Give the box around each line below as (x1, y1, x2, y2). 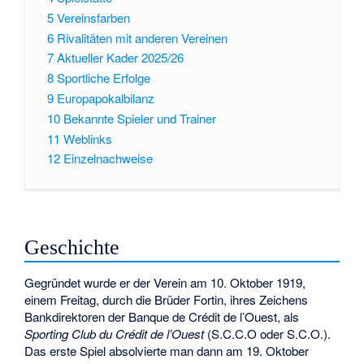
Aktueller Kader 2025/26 (56, 49, 184, 67)
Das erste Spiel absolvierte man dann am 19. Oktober (24, 341, 310, 359)
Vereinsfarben (56, 8, 130, 26)
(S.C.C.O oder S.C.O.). (204, 324, 331, 342)
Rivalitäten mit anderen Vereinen (56, 28, 227, 46)
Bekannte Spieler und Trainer (63, 109, 216, 127)
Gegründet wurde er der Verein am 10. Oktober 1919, (24, 273, 306, 291)
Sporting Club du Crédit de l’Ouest (24, 324, 205, 342)
